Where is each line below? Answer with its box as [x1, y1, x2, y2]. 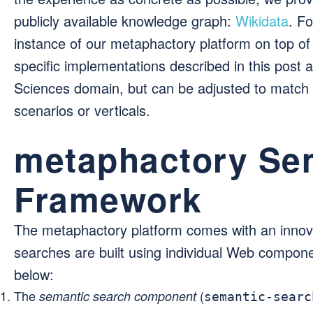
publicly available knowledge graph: [14, 10, 235, 31]
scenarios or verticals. [14, 100, 150, 120]
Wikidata [235, 10, 289, 31]
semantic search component [39, 287, 196, 305]
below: [14, 264, 54, 284]
